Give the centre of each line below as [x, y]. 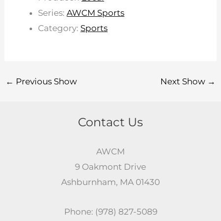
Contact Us [110, 122]
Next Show [184, 81]
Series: [53, 13]
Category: [59, 28]
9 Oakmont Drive [110, 166]
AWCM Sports [96, 13]
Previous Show [46, 81]
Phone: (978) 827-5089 [110, 212]
